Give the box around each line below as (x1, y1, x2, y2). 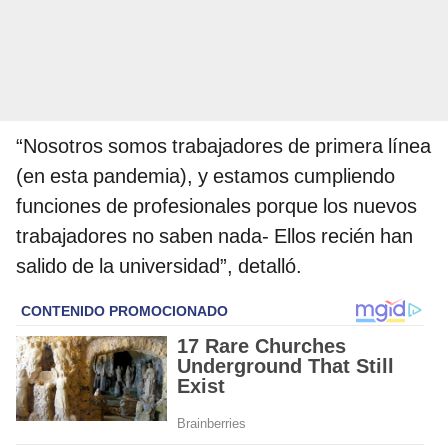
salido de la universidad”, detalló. (16, 254, 302, 279)
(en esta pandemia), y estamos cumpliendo (16, 164, 395, 189)
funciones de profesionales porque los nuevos (16, 194, 417, 219)
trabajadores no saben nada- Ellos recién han (16, 224, 413, 249)
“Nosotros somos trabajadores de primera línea (16, 134, 431, 159)
